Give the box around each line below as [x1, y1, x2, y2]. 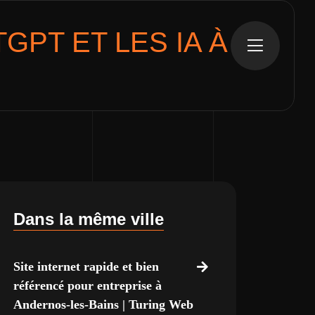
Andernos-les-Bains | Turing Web [13, 297, 193, 311]
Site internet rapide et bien [13, 259, 159, 274]
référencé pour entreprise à [13, 278, 162, 292]
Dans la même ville [13, 210, 164, 229]
